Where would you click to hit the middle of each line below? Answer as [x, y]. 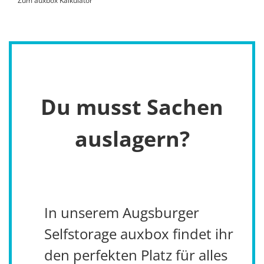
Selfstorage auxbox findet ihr [139, 234]
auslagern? [132, 139]
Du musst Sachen [132, 107]
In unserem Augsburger [122, 213]
